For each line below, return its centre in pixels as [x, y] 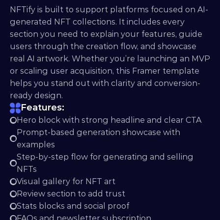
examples [36, 145]
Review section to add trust [71, 194]
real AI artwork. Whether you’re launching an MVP [110, 59]
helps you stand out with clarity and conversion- [105, 83]
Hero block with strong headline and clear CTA [109, 120]
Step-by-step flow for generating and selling [105, 157]
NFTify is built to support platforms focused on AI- [109, 10]
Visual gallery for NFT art [66, 181]
